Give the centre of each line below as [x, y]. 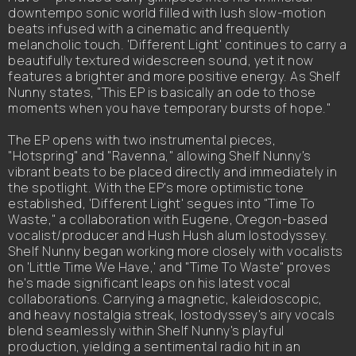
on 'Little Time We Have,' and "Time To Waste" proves [169, 267]
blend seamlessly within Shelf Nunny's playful [146, 331]
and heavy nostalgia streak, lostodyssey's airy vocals [172, 315]
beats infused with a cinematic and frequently [149, 29]
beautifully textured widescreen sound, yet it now [161, 60]
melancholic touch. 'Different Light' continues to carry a [178, 44]
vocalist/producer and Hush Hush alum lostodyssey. [168, 235]
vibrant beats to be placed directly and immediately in [172, 172]
